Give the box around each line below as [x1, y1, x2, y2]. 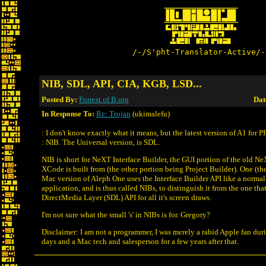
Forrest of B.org [79, 95, 129, 104]
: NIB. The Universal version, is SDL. [42, 138, 160, 147]
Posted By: [42, 95, 79, 104]
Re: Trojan [96, 109, 131, 118]
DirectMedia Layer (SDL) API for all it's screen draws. [42, 193, 211, 202]
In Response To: [42, 109, 94, 118]
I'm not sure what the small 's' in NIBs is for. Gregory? [42, 210, 210, 219]
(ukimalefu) [131, 109, 170, 118]
